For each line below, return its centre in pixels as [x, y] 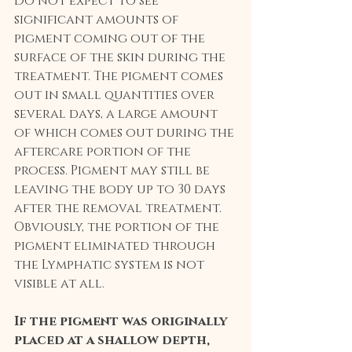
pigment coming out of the [111, 39]
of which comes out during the [126, 133]
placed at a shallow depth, [114, 341]
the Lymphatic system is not [111, 265]
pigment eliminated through [116, 246]
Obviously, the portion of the [118, 227]
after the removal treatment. [119, 209]
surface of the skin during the [121, 58]
